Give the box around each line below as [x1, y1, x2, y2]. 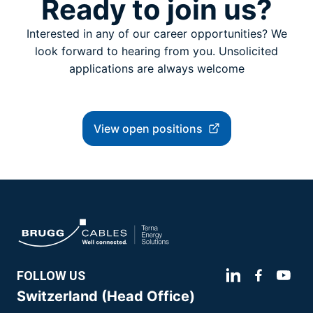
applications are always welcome [68, 61, 245, 75]
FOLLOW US [17, 268, 85, 283]
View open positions [93, 121, 203, 136]
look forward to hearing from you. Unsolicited [35, 43, 278, 58]
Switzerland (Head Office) [17, 288, 195, 305]
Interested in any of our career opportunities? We [26, 26, 287, 41]
